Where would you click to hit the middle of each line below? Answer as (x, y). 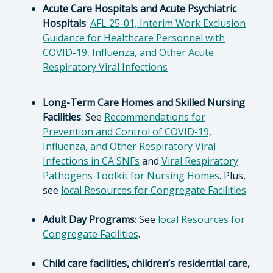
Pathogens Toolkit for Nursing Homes (131, 175)
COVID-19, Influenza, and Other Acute (128, 52)
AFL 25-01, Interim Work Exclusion (168, 23)
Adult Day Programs (89, 219)
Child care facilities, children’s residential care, (146, 263)
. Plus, (232, 175)
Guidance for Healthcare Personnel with (134, 38)
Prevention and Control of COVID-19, (127, 132)
